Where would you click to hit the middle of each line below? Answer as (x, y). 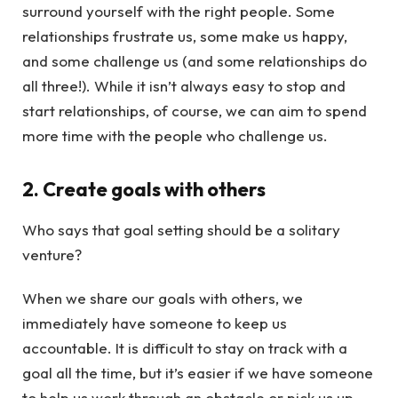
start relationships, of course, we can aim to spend (195, 111)
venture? (52, 255)
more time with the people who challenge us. (175, 136)
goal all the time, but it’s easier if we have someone (198, 372)
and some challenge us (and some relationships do (195, 61)
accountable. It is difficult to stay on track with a (185, 347)
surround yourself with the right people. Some (179, 12)
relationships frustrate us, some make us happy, (185, 36)
